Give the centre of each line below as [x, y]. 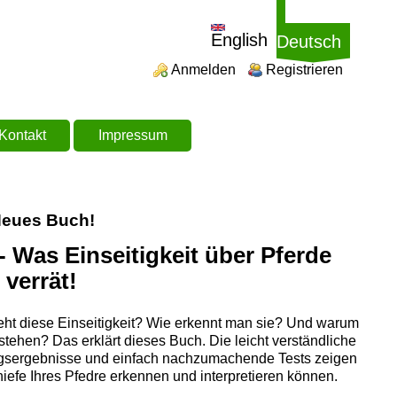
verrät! [42, 280]
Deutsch [308, 41]
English [239, 40]
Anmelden [204, 69]
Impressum [132, 135]
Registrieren [305, 69]
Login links [183, 69]
